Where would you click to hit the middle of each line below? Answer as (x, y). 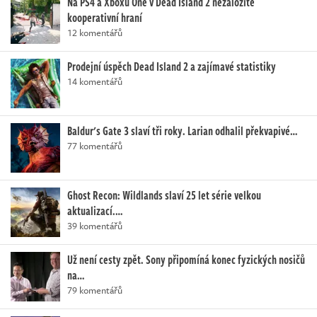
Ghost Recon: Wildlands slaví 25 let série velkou (164, 195)
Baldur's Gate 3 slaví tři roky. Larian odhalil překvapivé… (182, 131)
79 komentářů (95, 290)
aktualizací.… (95, 211)
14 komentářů (95, 81)
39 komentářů (95, 225)
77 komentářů (95, 145)
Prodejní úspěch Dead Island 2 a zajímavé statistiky (172, 66)
